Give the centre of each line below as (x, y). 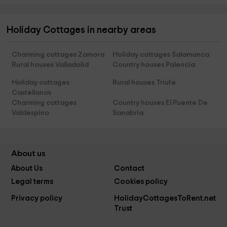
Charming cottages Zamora (58, 55)
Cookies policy (141, 182)
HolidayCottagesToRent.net (165, 198)
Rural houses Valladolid (50, 65)
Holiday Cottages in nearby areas (82, 30)
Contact (129, 169)
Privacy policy (37, 198)
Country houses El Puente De (160, 103)
